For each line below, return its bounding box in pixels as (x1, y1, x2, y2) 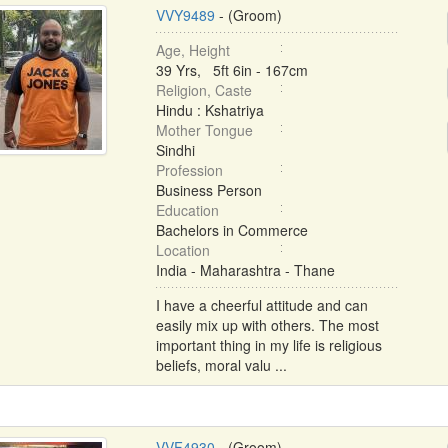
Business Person (155, 180, 262, 200)
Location (155, 240, 210, 260)
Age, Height (155, 40, 230, 60)
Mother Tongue (155, 120, 253, 140)
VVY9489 (155, 5, 215, 25)
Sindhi (155, 140, 195, 160)
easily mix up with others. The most (155, 315, 379, 335)
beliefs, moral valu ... (155, 355, 287, 375)
